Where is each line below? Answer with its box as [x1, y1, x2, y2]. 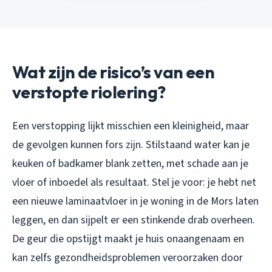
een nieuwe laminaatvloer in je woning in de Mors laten [12, 193, 259, 209]
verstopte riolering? [12, 81, 166, 103]
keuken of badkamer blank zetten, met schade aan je [12, 155, 248, 171]
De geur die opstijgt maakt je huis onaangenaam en [12, 231, 244, 246]
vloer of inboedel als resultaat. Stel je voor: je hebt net [12, 174, 256, 190]
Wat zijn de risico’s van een [12, 61, 215, 83]
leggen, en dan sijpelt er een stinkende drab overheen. [12, 212, 255, 228]
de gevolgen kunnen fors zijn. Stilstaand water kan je [12, 137, 250, 152]
